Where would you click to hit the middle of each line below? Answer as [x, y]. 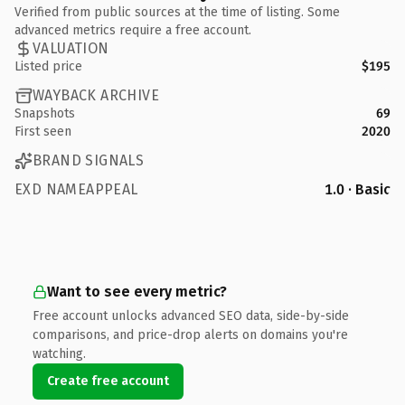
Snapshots [45, 113]
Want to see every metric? [137, 291]
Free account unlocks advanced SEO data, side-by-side [191, 316]
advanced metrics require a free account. [133, 30]
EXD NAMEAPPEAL [76, 189]
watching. [59, 353]
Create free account [108, 381]
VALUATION [71, 48]
